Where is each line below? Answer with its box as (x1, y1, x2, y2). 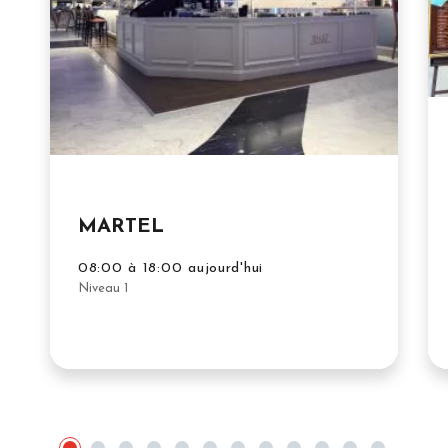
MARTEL (78, 217, 164, 238)
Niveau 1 (78, 281, 128, 295)
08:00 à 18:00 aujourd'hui (78, 260, 263, 276)
